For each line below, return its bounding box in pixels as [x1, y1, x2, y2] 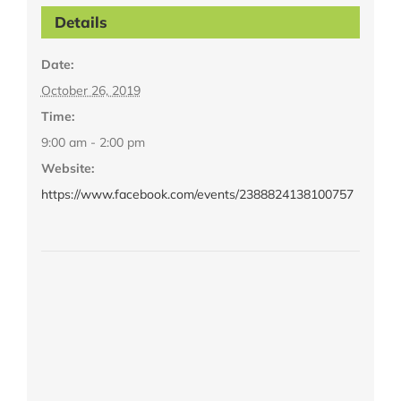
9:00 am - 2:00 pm [40, 134, 145, 151]
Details [54, 13, 107, 32]
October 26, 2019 [40, 82, 141, 99]
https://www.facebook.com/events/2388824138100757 [40, 186, 354, 203]
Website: [40, 160, 94, 177]
